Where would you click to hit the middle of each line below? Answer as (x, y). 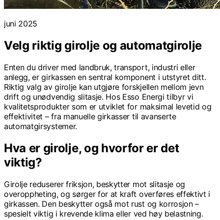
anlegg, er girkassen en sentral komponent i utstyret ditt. (105, 77)
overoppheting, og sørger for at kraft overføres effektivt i (107, 194)
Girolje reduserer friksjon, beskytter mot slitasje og (95, 184)
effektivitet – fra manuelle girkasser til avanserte (90, 116)
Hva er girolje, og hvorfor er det (92, 148)
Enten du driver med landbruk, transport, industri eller (100, 67)
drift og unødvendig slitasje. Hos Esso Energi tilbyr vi (99, 96)
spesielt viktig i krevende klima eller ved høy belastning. (104, 213)
